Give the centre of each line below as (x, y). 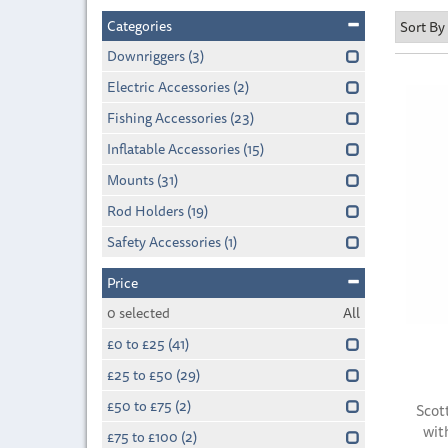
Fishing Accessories (167, 118)
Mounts (130, 180)
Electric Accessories (168, 87)
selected (143, 313)
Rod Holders (145, 211)
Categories (139, 26)
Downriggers (146, 56)
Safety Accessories (164, 242)
